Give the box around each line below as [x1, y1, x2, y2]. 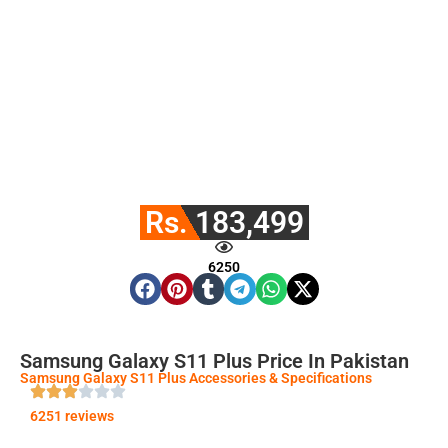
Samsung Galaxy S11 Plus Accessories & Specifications [20, 369, 372, 386]
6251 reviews [30, 407, 114, 424]
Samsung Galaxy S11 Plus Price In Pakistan [20, 348, 409, 373]
